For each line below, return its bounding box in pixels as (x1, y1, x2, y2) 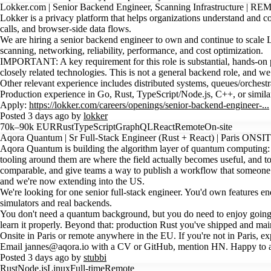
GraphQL (116, 122, 153, 132)
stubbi (83, 252, 106, 263)
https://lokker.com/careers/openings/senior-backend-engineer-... (29, 100, 269, 110)
